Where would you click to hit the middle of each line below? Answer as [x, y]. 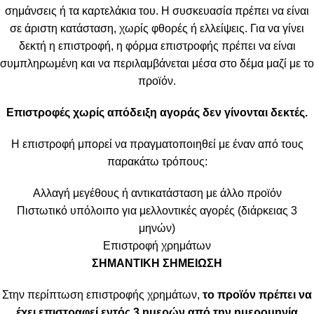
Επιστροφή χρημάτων [157, 245]
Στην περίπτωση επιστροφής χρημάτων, [102, 294]
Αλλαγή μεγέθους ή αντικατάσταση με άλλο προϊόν [157, 193]
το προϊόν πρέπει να [257, 294]
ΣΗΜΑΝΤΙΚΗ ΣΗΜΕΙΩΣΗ [157, 263]
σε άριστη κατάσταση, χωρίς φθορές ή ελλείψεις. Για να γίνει [157, 28]
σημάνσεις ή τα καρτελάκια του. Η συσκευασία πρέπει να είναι [157, 11]
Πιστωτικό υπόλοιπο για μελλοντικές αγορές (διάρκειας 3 [157, 210]
